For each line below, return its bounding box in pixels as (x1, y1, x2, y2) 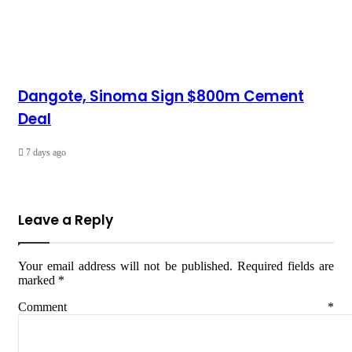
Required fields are (236, 258, 335, 273)
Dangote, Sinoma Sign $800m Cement (18, 86, 304, 107)
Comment (18, 299, 328, 313)
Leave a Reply (18, 210, 113, 229)
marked (18, 273, 58, 287)
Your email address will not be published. (18, 258, 233, 273)
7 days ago (26, 146, 66, 158)
